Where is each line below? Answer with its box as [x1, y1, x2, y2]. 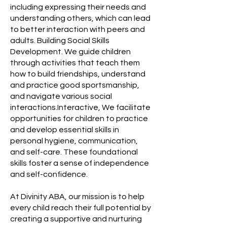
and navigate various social [10, 92, 112, 100]
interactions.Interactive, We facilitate [10, 103, 150, 111]
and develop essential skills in [10, 126, 119, 134]
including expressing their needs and [10, 3, 146, 11]
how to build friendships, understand [10, 70, 145, 78]
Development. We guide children [10, 48, 131, 56]
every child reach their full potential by [10, 204, 151, 212]
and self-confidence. [10, 170, 88, 178]
